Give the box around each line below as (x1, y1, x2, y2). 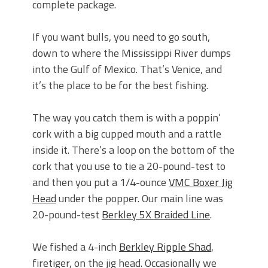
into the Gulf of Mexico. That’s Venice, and (32, 61, 222, 78)
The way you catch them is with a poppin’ (32, 109, 221, 126)
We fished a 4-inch (32, 239, 119, 255)
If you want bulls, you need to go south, (32, 29, 210, 45)
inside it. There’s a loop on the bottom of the (32, 142, 234, 159)
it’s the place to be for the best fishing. (32, 77, 208, 94)
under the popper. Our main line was (56, 190, 223, 207)
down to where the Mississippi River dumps (32, 45, 231, 62)
